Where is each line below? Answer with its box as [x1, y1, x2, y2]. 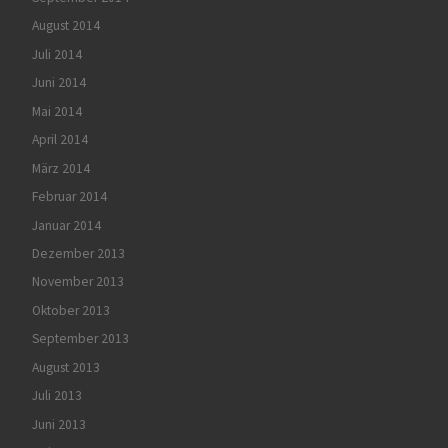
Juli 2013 [31, 387, 82, 405]
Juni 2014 [31, 74, 86, 92]
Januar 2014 [31, 216, 101, 234]
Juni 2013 [31, 415, 86, 433]
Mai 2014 [31, 102, 82, 120]
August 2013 [31, 358, 100, 376]
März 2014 [31, 159, 90, 177]
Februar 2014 [31, 188, 107, 206]
